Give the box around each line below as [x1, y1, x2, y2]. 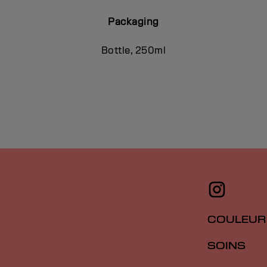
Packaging [108, 15, 159, 29]
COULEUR [207, 213, 266, 226]
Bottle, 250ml [101, 44, 166, 57]
